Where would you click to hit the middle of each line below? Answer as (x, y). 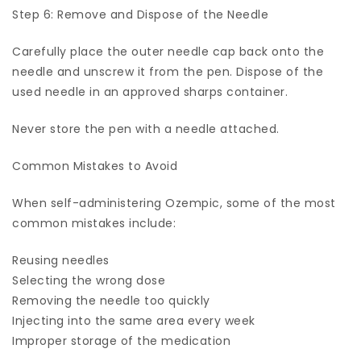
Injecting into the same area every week (134, 320)
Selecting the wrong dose (89, 280)
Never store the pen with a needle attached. (146, 129)
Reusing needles (61, 260)
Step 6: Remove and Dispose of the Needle (140, 14)
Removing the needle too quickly (111, 300)
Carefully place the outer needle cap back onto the (168, 51)
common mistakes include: (94, 223)
